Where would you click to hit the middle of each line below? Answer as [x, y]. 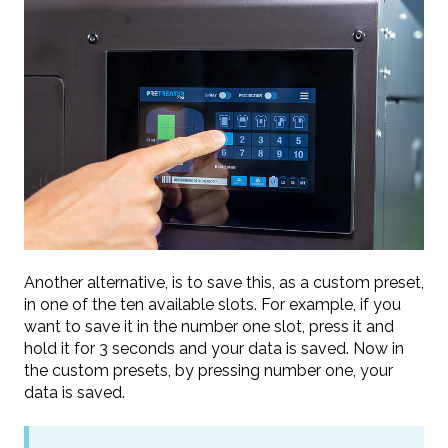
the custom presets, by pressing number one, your [208, 370]
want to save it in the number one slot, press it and [209, 326]
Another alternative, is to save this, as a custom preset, [224, 282]
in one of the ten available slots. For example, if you [212, 304]
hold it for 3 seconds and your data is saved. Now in [214, 348]
